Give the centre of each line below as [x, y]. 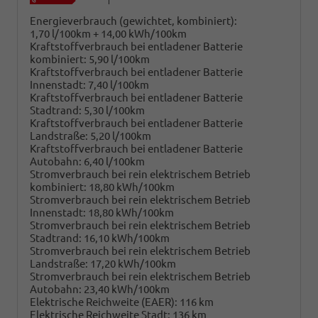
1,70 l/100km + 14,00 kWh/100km [108, 33]
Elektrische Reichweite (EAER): [104, 302]
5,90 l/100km [119, 59]
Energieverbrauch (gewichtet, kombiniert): [133, 21]
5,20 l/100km [121, 136]
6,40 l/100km [114, 161]
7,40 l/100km [119, 84]
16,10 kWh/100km [127, 238]
